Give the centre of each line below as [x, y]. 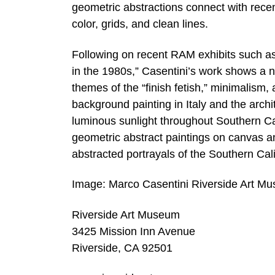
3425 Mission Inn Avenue [134, 231]
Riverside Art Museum [126, 215]
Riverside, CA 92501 [122, 248]
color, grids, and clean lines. [140, 24]
